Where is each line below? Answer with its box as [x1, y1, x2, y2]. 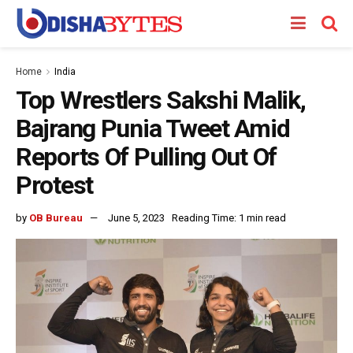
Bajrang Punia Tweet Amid [16, 113, 290, 143]
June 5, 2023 [108, 211, 165, 224]
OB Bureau [29, 211, 83, 224]
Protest [16, 170, 94, 200]
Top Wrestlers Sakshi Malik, [16, 85, 306, 115]
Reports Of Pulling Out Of [16, 142, 277, 172]
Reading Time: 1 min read [172, 211, 286, 224]
